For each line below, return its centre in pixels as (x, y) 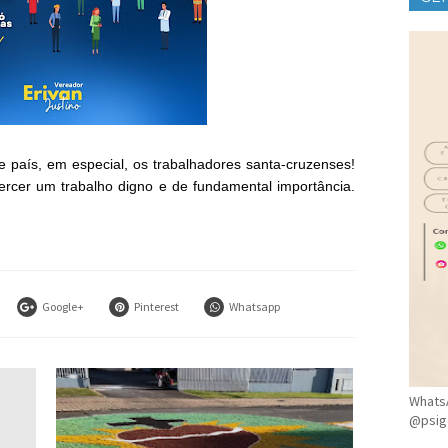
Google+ (63, 307)
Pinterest (156, 307)
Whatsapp (254, 307)
